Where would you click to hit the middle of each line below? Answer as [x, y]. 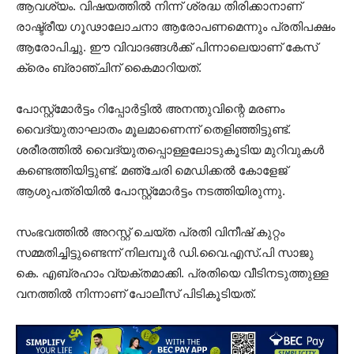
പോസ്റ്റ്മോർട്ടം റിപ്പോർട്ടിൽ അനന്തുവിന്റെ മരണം [150, 108]
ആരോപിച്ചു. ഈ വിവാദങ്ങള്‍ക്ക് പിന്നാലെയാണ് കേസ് [167, 47]
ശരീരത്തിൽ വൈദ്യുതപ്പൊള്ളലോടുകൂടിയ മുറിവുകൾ [170, 149]
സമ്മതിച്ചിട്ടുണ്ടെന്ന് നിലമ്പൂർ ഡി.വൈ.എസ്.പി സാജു [165, 252]
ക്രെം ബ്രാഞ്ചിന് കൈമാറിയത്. [109, 67]
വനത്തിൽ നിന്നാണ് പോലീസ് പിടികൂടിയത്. [136, 293]
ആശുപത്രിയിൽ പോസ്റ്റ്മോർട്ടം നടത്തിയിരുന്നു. [151, 190]
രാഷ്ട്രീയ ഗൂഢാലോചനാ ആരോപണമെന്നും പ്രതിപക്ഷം [175, 26]
